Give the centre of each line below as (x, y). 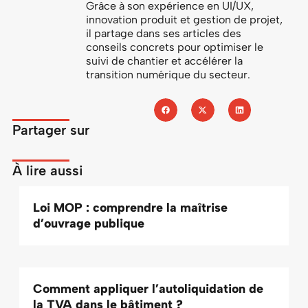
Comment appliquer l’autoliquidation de (148, 289)
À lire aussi (48, 170)
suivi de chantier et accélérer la (165, 61)
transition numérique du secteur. (168, 75)
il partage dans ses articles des (164, 33)
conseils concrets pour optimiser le (175, 47)
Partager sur (51, 130)
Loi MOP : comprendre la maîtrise (130, 208)
